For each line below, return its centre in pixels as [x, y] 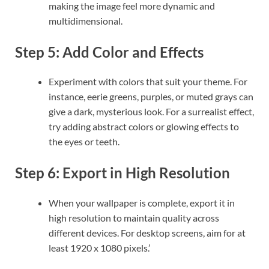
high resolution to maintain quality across [134, 217]
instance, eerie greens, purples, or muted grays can [151, 97]
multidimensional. [86, 20]
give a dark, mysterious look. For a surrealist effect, [151, 112]
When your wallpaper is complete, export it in [142, 202]
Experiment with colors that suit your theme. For [148, 82]
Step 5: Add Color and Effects [109, 52]
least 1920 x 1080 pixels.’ [99, 247]
